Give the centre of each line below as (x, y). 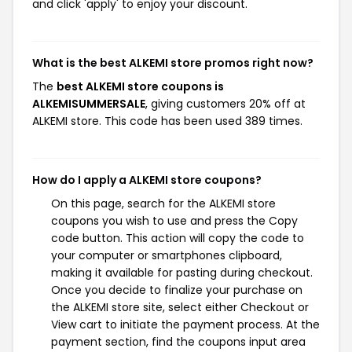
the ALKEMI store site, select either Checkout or (180, 307)
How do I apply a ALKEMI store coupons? (147, 180)
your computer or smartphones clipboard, (167, 255)
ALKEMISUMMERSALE (89, 104)
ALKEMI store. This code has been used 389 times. (167, 121)
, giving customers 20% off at (225, 104)
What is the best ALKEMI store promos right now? (173, 63)
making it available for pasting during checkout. (182, 273)
